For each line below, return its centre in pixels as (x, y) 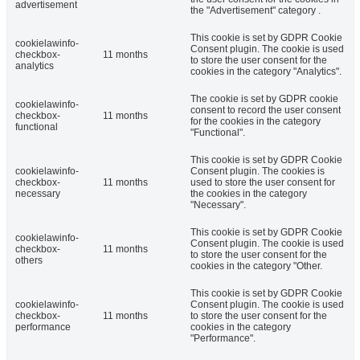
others (29, 261)
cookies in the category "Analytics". (266, 72)
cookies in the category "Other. (256, 266)
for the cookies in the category (256, 122)
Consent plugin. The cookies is (258, 172)
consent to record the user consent (266, 110)
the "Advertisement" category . (256, 11)
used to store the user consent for (263, 183)
